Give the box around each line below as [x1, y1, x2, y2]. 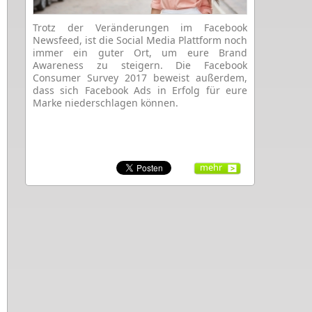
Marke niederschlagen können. [33, 95, 178, 109]
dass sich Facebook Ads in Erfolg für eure [33, 83, 247, 97]
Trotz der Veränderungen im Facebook [33, 20, 247, 34]
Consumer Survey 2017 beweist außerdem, [33, 70, 247, 84]
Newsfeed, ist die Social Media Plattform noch [33, 33, 247, 47]
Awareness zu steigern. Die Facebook [33, 58, 247, 72]
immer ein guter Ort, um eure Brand [33, 45, 247, 59]
